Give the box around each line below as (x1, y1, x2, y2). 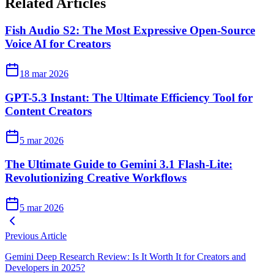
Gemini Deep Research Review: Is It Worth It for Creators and (5, 251, 246, 262)
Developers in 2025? (5, 262, 85, 273)
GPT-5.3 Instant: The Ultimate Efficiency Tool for (5, 91, 253, 104)
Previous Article (5, 230, 67, 241)
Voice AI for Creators (5, 37, 111, 51)
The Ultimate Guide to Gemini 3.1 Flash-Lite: (5, 158, 232, 171)
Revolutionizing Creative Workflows (5, 171, 187, 185)
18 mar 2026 (20, 68, 68, 79)
